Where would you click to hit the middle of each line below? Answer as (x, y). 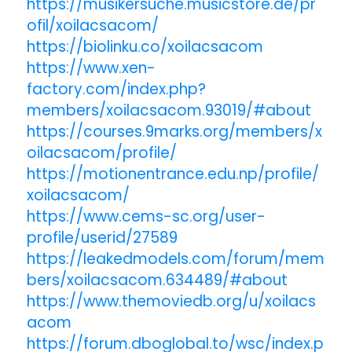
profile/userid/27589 (102, 237)
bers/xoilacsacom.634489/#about (157, 280)
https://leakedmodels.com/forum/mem (175, 258)
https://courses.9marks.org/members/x (174, 131)
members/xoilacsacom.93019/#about (169, 110)
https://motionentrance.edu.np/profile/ (172, 174)
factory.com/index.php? (116, 89)
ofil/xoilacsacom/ (92, 25)
